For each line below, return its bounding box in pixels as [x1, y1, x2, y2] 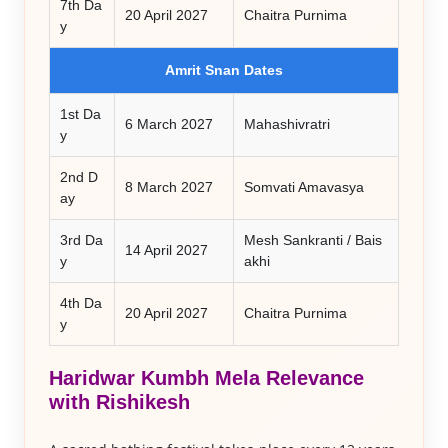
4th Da [59, 295, 102, 311]
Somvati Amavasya [243, 179, 364, 195]
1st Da [59, 106, 101, 122]
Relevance [265, 367, 364, 389]
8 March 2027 [124, 179, 213, 195]
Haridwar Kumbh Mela [48, 367, 266, 389]
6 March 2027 [124, 116, 213, 132]
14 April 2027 [124, 242, 208, 258]
